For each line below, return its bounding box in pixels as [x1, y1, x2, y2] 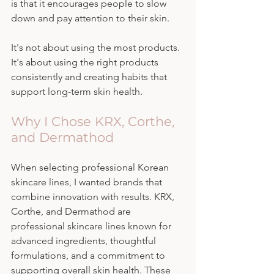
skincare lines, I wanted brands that [11, 176, 165, 188]
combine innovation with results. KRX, [11, 190, 177, 202]
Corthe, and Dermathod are [11, 205, 133, 217]
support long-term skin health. [11, 85, 143, 97]
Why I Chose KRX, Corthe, [11, 113, 178, 129]
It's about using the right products [11, 56, 161, 68]
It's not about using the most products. [11, 41, 182, 53]
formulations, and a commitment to [11, 249, 168, 261]
